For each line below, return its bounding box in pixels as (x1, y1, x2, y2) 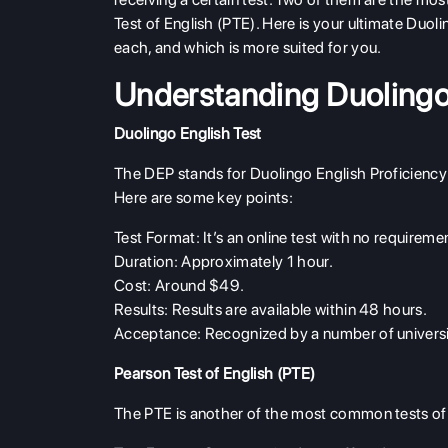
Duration (114, 252, 174, 272)
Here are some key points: (114, 188, 294, 208)
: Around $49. (147, 276, 245, 296)
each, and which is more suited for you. (114, 38, 385, 58)
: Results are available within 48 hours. (164, 300, 428, 320)
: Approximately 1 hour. (173, 252, 333, 272)
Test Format (114, 228, 196, 248)
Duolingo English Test (114, 124, 262, 144)
